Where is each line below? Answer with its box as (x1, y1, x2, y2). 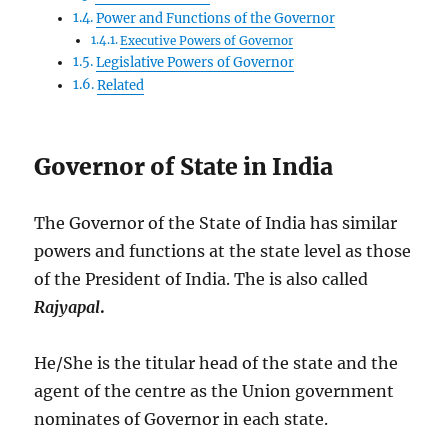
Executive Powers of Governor (119, 32, 293, 48)
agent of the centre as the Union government (34, 380, 395, 401)
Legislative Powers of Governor (96, 53, 295, 71)
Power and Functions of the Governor (96, 9, 336, 27)
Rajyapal (34, 296, 101, 317)
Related (97, 76, 145, 94)
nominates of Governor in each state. (34, 408, 329, 429)
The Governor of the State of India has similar (34, 212, 398, 233)
